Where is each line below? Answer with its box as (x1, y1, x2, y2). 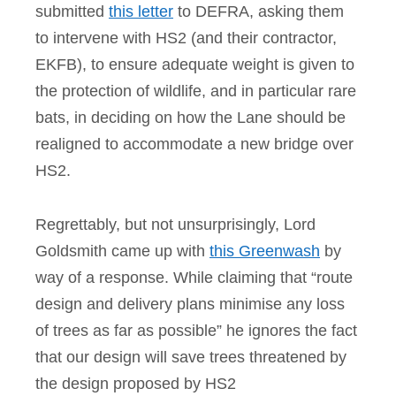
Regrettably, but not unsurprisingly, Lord (35, 215, 316, 233)
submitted (35, 3, 109, 20)
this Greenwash (209, 241, 320, 260)
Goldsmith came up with (35, 241, 209, 260)
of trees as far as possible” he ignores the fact (35, 321, 357, 339)
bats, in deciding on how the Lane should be (35, 109, 346, 126)
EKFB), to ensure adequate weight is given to (35, 56, 354, 73)
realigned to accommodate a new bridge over (35, 135, 354, 153)
